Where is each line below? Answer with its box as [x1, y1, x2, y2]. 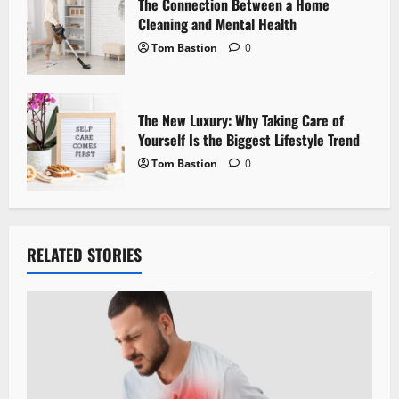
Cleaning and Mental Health [138, 12, 297, 35]
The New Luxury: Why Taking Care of [138, 109, 344, 131]
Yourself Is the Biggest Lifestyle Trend [138, 128, 360, 151]
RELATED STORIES [27, 242, 142, 266]
